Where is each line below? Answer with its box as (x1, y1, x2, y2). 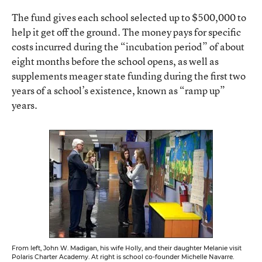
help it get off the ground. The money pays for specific (12, 25, 241, 39)
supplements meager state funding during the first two (12, 68, 246, 82)
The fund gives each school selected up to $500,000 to (12, 10, 246, 24)
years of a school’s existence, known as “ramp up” (12, 83, 225, 97)
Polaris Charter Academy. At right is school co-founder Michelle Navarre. (12, 253, 234, 261)
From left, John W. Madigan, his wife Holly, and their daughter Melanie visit (12, 244, 242, 252)
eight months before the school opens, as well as (12, 54, 219, 68)
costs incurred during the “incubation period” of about (12, 39, 244, 53)
